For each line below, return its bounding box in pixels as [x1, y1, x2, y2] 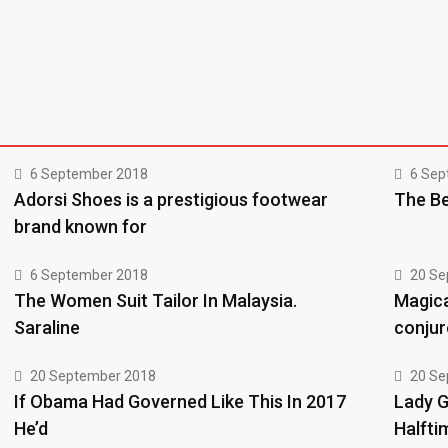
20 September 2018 [30, 368, 156, 385]
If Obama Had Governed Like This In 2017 [14, 391, 346, 413]
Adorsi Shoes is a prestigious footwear [14, 189, 328, 211]
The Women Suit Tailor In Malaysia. [14, 290, 297, 312]
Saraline [14, 317, 80, 339]
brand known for [14, 216, 147, 238]
